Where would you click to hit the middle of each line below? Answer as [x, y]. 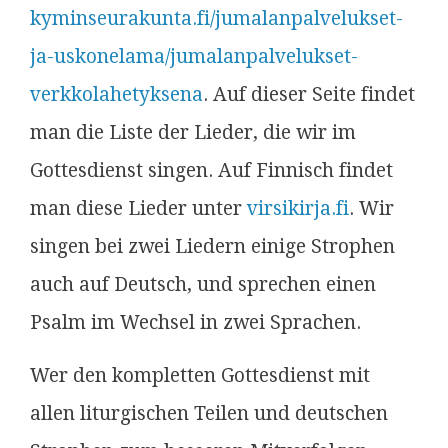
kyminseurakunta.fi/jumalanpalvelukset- [216, 18]
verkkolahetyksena [116, 94]
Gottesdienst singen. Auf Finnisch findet [211, 170]
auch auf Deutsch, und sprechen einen [203, 284]
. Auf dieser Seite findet [309, 94]
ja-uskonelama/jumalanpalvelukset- [194, 56]
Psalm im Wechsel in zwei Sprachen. [195, 322]
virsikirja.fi [298, 208]
